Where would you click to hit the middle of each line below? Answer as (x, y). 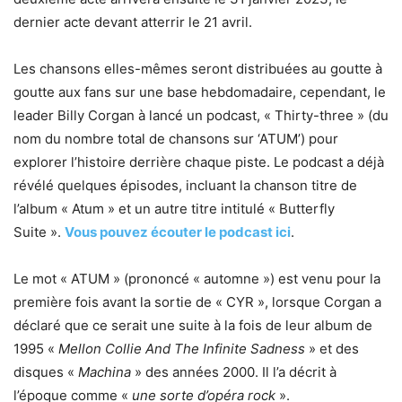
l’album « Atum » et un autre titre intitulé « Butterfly (174, 209)
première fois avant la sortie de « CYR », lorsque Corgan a (197, 302)
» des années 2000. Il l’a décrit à (234, 372)
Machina (105, 372)
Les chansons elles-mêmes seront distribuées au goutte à (198, 69)
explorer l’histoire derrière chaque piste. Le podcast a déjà (199, 162)
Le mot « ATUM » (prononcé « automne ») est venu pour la (197, 279)
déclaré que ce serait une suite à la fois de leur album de (193, 326)
